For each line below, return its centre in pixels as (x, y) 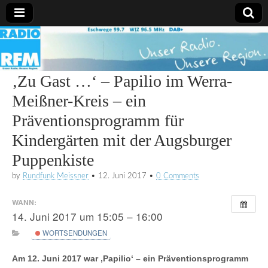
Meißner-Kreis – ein (79, 101)
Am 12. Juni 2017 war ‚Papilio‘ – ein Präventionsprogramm (130, 258)
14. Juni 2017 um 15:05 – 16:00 (87, 216)
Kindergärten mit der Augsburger (122, 141)
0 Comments (178, 176)
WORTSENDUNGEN (74, 233)
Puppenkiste (53, 160)
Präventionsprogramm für (98, 121)
